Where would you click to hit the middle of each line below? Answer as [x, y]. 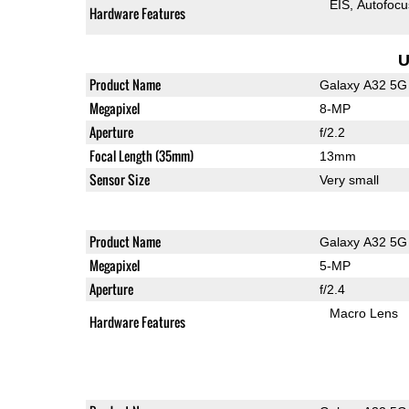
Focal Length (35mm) [141, 155]
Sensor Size [119, 179]
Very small [349, 179]
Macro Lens [364, 313]
